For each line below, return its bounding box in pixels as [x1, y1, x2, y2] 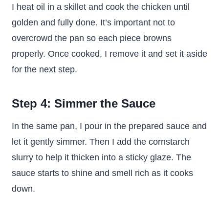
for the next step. [12, 65, 77, 74]
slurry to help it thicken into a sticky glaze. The [12, 153, 191, 162]
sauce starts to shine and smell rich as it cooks [12, 168, 193, 178]
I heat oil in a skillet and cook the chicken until [12, 2, 190, 12]
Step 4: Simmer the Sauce [12, 97, 155, 110]
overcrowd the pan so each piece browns [12, 33, 172, 43]
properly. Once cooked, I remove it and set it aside [12, 49, 207, 59]
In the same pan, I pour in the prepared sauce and [12, 121, 207, 131]
